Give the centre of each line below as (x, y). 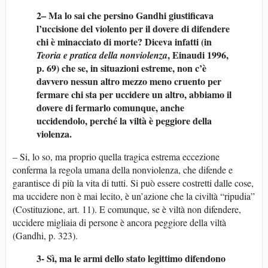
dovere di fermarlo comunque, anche (110, 108)
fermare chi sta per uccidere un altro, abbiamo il (134, 95)
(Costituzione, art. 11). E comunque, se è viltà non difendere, (127, 209)
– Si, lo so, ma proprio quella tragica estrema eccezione (116, 157)
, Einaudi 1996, (198, 55)
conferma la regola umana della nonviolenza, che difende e (123, 170)
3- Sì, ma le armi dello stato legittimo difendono (131, 258)
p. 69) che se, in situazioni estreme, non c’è (121, 68)
